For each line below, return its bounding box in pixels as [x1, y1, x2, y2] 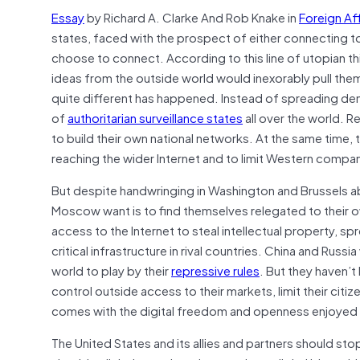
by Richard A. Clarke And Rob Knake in [84, 6, 299, 27]
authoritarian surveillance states [67, 107, 243, 127]
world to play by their [51, 260, 171, 280]
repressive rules [171, 260, 260, 280]
